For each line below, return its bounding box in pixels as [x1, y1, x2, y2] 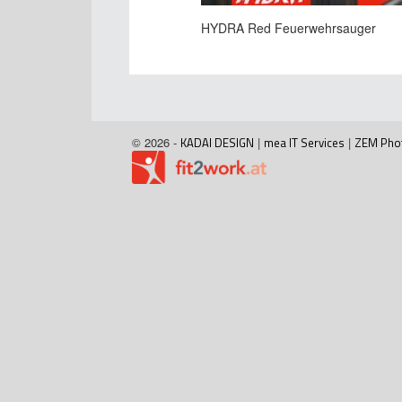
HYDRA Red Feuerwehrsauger [201, 19, 376, 38]
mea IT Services [264, 134, 345, 153]
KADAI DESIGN [180, 134, 254, 153]
